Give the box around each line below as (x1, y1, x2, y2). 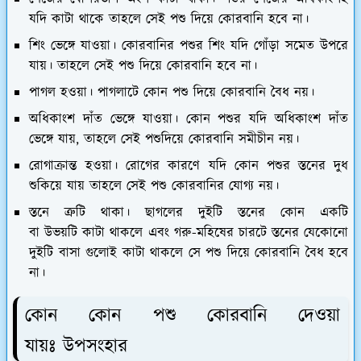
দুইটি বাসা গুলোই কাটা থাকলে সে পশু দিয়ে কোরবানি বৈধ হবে (29, 243, 348, 263)
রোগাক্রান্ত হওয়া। (29, 156, 118, 176)
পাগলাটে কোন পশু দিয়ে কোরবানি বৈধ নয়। (93, 82, 314, 102)
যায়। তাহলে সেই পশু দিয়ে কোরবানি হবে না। (29, 56, 257, 76)
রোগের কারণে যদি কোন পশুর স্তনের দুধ (118, 156, 348, 176)
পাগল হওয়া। (29, 82, 93, 102)
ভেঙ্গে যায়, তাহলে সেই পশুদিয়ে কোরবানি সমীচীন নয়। (29, 129, 299, 149)
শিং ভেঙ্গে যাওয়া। (29, 35, 116, 56)
